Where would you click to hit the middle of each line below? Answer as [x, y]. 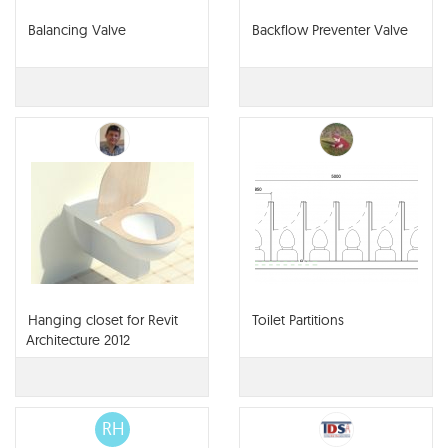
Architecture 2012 [78, 340]
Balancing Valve [77, 30]
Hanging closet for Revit [103, 320]
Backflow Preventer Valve [330, 30]
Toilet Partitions [298, 320]
